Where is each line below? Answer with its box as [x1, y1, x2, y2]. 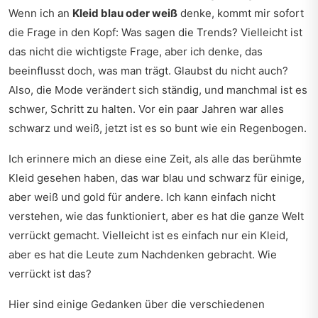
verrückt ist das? [9, 267, 92, 280]
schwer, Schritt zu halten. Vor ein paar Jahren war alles [9, 102, 284, 116]
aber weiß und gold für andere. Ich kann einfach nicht [9, 190, 275, 204]
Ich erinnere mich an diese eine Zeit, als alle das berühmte [9, 152, 302, 165]
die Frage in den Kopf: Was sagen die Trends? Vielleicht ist [9, 26, 302, 39]
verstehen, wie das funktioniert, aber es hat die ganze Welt [9, 209, 304, 223]
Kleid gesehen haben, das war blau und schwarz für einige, [9, 171, 305, 185]
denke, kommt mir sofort [177, 6, 304, 20]
